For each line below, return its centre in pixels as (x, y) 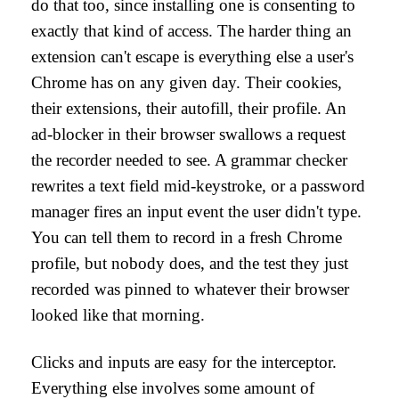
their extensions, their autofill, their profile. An (189, 108)
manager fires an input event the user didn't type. (196, 212)
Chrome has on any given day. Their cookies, (187, 82)
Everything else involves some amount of (173, 388)
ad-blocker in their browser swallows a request (188, 134)
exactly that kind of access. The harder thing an (191, 31)
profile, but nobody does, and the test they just (190, 263)
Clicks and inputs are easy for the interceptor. (184, 362)
